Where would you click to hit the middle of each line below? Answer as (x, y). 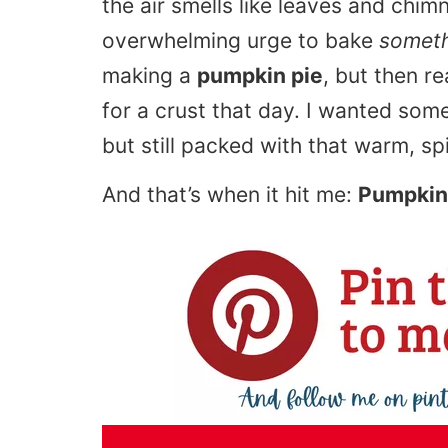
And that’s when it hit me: (230, 195)
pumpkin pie (260, 75)
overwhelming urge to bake (240, 40)
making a (149, 75)
